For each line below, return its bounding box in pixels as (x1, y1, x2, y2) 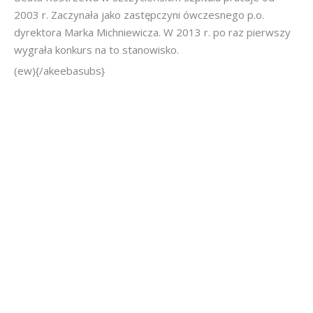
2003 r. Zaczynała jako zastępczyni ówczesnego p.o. (14, 8, 264, 22)
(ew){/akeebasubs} (14, 64, 108, 78)
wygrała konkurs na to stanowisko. (14, 43, 179, 57)
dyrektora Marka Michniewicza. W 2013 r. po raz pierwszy (14, 25, 291, 39)
